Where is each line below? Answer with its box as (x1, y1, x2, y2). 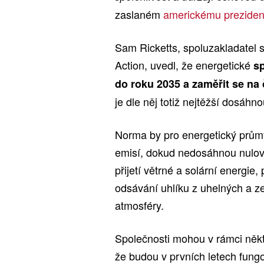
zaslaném (115, 6, 163, 22)
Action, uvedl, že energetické (115, 57, 253, 73)
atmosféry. (115, 197, 164, 213)
